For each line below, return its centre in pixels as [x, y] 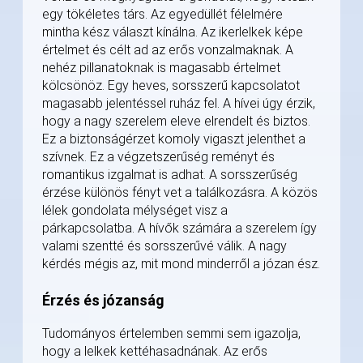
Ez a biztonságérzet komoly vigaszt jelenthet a [174, 139]
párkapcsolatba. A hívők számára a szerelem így [179, 228]
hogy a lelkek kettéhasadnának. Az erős [155, 352]
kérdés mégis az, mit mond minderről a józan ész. [181, 264]
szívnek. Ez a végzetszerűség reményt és [158, 157]
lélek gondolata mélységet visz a [135, 211]
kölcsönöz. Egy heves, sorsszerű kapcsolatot [171, 86]
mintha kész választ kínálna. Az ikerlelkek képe [173, 32]
